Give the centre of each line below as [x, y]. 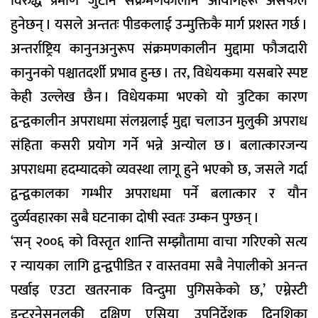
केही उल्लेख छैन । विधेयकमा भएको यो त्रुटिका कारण [159, 98]
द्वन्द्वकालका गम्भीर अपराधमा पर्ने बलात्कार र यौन [159, 194]
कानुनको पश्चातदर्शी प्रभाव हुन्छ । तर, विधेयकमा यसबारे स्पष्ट [159, 73]
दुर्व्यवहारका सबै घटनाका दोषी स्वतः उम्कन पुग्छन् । [135, 218]
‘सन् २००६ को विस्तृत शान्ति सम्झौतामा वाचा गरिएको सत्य [159, 242]
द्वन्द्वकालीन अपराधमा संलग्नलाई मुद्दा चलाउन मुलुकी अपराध [159, 122]
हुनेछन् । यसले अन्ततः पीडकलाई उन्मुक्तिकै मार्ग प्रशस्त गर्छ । [159, 25]
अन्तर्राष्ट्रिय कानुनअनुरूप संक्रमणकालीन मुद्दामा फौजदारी [159, 49]
